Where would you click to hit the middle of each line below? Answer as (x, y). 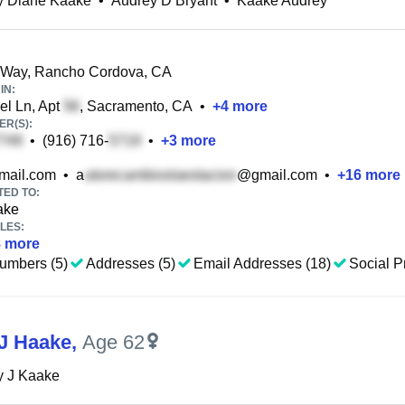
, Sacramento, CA (136, 106)
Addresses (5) (131, 264)
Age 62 (113, 342)
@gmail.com (277, 175)
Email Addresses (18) (262, 264)
